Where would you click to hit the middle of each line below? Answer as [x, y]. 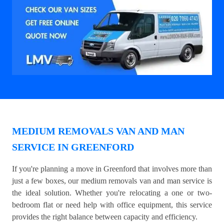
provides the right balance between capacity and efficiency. [105, 217]
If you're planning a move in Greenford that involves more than [112, 169]
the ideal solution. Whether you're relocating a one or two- [112, 193]
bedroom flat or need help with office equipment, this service [112, 205]
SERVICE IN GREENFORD [73, 147]
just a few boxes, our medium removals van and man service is [112, 181]
